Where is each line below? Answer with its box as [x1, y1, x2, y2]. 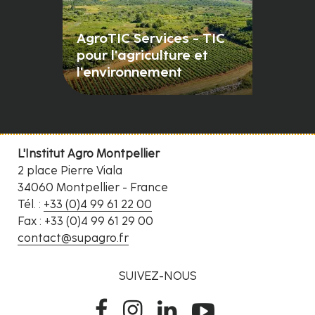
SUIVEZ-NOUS [118, 269, 197, 283]
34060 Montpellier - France [18, 181, 168, 195]
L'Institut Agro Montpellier [18, 147, 160, 161]
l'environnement [77, 64, 182, 81]
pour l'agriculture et [77, 47, 208, 64]
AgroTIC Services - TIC [77, 30, 225, 47]
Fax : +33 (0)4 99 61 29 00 [18, 214, 153, 229]
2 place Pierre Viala [18, 164, 122, 178]
